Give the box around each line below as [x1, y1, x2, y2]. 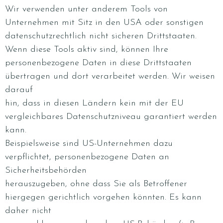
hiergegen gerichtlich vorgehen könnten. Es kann [5, 193, 202, 202]
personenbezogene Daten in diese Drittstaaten [5, 58, 192, 68]
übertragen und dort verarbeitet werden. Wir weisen [5, 72, 215, 81]
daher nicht [5, 206, 51, 216]
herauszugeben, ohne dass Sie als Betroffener [5, 179, 187, 189]
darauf [5, 85, 33, 95]
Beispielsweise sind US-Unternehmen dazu [5, 139, 173, 148]
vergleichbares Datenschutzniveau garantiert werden [5, 112, 217, 121]
